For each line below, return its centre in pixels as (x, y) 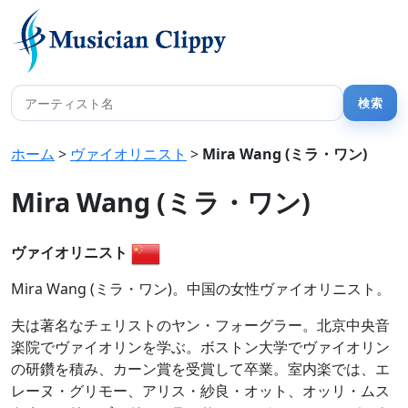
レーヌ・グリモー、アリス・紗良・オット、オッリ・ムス (200, 391)
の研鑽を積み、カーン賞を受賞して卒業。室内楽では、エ (200, 369)
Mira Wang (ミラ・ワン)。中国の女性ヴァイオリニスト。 (201, 289)
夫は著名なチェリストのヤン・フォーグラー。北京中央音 (200, 325)
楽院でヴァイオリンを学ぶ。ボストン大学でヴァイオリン (200, 347)
